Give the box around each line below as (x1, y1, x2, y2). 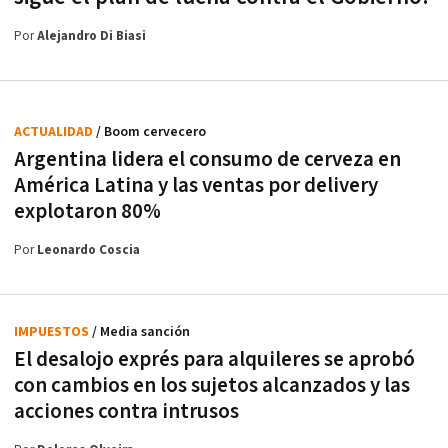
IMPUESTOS (14, 322, 92, 341)
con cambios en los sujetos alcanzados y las (14, 371, 410, 399)
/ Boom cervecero (96, 122, 206, 141)
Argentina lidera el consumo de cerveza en (14, 145, 401, 173)
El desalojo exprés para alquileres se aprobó (14, 345, 415, 373)
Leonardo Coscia (37, 241, 140, 259)
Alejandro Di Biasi (37, 27, 146, 45)
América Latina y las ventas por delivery (14, 171, 378, 199)
